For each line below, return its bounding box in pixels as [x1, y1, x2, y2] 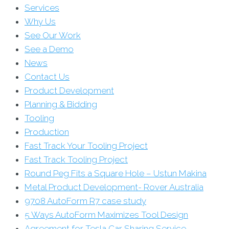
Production [25, 127, 69, 138]
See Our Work [25, 30, 81, 41]
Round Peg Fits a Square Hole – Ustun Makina [25, 168, 207, 179]
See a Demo [25, 44, 74, 55]
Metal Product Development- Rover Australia [25, 182, 203, 193]
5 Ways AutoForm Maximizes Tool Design [25, 210, 188, 220]
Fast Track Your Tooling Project [25, 141, 148, 151]
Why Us [25, 16, 56, 27]
